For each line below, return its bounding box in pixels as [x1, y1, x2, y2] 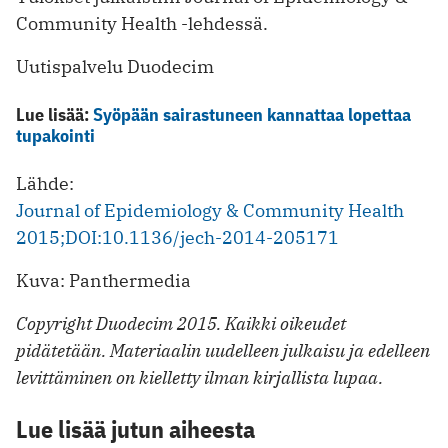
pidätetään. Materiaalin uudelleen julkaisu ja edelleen [16, 339, 430, 363]
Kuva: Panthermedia [16, 269, 191, 293]
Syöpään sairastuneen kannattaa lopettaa [93, 103, 411, 127]
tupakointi [16, 124, 95, 148]
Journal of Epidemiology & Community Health [16, 199, 404, 223]
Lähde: [16, 172, 74, 196]
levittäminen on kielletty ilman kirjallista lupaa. [16, 366, 383, 390]
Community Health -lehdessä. [16, 12, 268, 36]
